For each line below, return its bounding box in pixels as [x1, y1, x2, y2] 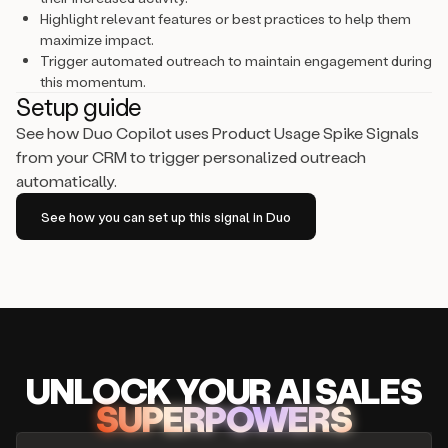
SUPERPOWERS [96, 395, 352, 441]
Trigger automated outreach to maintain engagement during [40, 51, 432, 70]
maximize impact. [40, 30, 154, 49]
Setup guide [16, 91, 142, 122]
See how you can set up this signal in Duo [41, 208, 291, 225]
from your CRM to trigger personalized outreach [16, 146, 366, 167]
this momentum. [40, 72, 146, 91]
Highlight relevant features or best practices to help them [40, 9, 411, 28]
